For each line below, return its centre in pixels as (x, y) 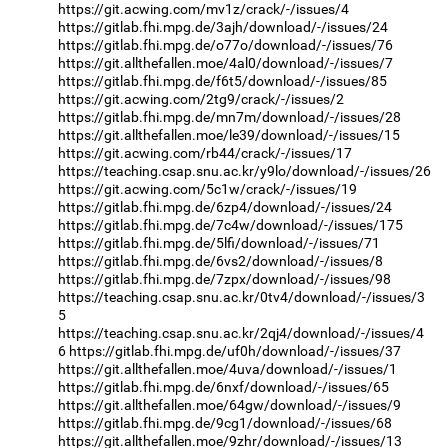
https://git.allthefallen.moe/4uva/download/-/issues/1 (227, 369)
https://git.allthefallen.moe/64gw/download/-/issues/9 (229, 405)
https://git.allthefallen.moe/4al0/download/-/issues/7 (225, 63)
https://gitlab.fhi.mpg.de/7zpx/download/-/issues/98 (224, 279)
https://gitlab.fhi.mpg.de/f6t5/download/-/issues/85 (222, 81)
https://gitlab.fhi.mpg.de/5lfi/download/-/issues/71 (219, 243)
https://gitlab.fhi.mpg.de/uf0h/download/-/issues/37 (235, 351)
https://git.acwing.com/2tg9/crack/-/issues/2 (201, 99)
